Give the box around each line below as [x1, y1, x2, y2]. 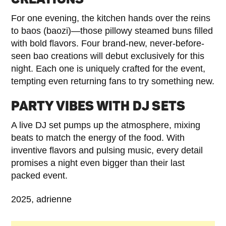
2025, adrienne [11, 194, 72, 204]
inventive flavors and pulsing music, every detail [11, 145, 203, 155]
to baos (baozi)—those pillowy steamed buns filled [11, 25, 213, 36]
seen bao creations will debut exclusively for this [11, 50, 205, 61]
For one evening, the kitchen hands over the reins [11, 13, 211, 23]
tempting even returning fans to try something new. [11, 76, 215, 86]
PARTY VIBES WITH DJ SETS [11, 98, 186, 114]
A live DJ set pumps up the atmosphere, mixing [11, 120, 201, 130]
